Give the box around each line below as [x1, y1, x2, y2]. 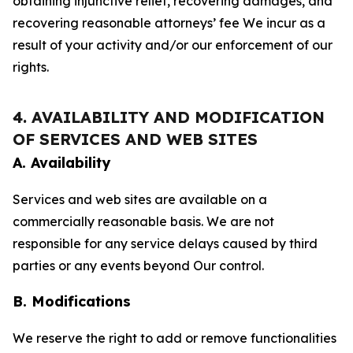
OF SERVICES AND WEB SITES [13, 129, 258, 149]
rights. [13, 59, 49, 75]
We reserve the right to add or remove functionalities [13, 330, 336, 346]
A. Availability [13, 154, 110, 172]
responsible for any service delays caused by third [13, 236, 318, 251]
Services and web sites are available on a [13, 191, 267, 207]
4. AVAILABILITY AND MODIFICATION [13, 107, 325, 127]
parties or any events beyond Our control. [13, 258, 264, 273]
